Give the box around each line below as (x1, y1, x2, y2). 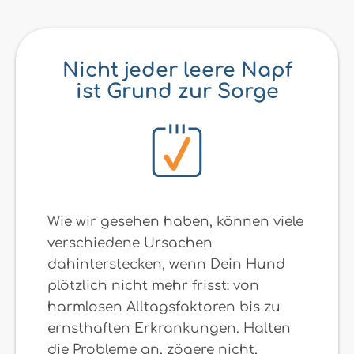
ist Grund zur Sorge (75, 81, 279, 104)
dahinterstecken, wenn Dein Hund (47, 257, 285, 273)
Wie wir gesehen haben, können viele (47, 214, 303, 230)
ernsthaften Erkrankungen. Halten (47, 321, 291, 337)
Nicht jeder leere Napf (62, 59, 292, 82)
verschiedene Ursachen (47, 235, 213, 251)
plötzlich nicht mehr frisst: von (47, 278, 259, 294)
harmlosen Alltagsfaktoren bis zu (47, 299, 281, 315)
